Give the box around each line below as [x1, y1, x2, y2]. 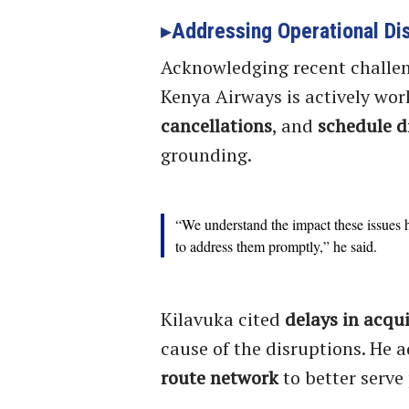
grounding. [161, 142, 252, 167]
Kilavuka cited [161, 306, 285, 331]
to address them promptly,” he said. [175, 236, 377, 256]
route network [161, 364, 278, 390]
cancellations [161, 112, 272, 138]
